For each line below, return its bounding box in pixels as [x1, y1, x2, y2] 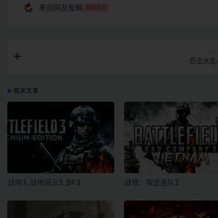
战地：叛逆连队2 [124, 177, 179, 187]
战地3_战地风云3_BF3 [7, 177, 81, 187]
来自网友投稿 [39, 2, 83, 12]
